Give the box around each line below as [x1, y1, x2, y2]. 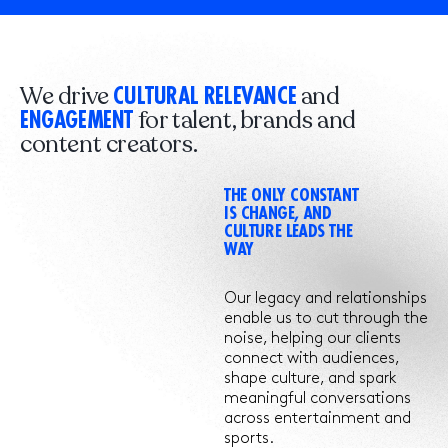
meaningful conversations [224, 390, 411, 406]
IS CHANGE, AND [224, 203, 332, 224]
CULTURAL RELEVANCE [113, 83, 297, 110]
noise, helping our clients [224, 330, 401, 346]
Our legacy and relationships [224, 290, 427, 306]
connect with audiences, [224, 350, 399, 366]
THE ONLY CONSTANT [224, 185, 359, 206]
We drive [20, 79, 114, 113]
